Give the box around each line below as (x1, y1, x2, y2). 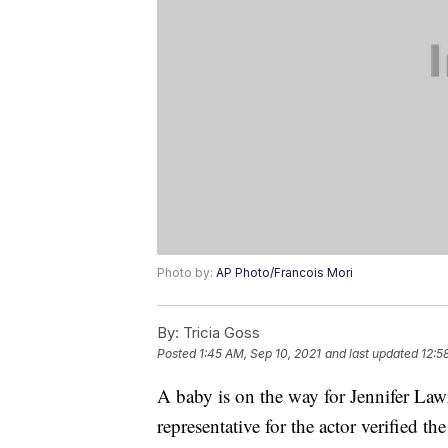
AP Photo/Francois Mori (216, 265, 353, 281)
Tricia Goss (179, 323, 260, 343)
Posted (157, 346, 199, 362)
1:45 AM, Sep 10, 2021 (199, 346, 321, 362)
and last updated (325, 346, 418, 362)
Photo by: (157, 265, 216, 281)
